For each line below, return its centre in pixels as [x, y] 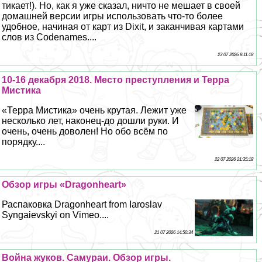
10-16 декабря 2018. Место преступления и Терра [116, 80]
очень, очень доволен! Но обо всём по [85, 132]
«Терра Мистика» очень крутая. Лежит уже [94, 111]
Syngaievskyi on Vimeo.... [56, 215]
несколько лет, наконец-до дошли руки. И [91, 121]
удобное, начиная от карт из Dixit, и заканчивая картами [123, 27]
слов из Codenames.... [49, 37]
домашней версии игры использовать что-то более [113, 16]
